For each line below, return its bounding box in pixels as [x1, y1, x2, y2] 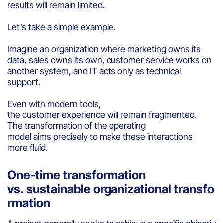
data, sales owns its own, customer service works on [7, 54, 212, 65]
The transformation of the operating [7, 120, 146, 131]
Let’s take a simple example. [7, 21, 117, 32]
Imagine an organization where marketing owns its [7, 43, 201, 54]
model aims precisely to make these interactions [7, 131, 193, 142]
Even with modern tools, [7, 98, 101, 109]
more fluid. [7, 142, 50, 153]
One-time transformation [7, 167, 146, 182]
